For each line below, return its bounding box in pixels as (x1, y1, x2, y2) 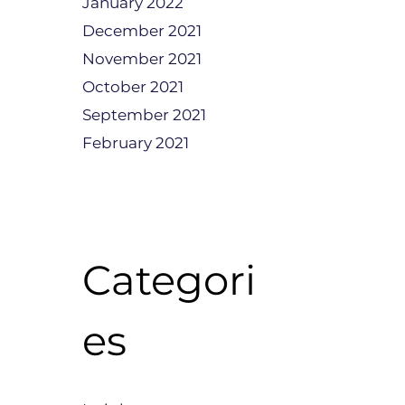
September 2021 (82, 106, 206, 124)
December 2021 (82, 22, 202, 40)
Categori (82, 255, 256, 305)
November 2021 (82, 50, 202, 68)
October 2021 (82, 78, 184, 96)
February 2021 (82, 134, 189, 152)
